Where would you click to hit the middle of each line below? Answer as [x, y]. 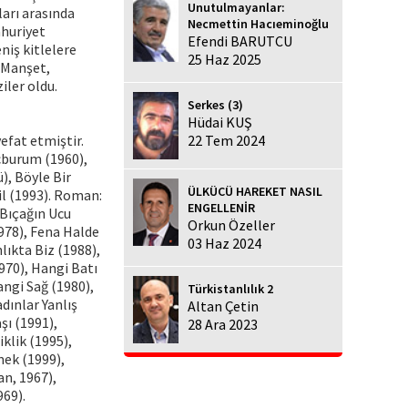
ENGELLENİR [221, 208]
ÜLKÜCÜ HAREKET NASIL [255, 192]
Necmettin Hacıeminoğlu [258, 23]
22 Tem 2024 [226, 140]
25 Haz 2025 [224, 59]
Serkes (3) [215, 104]
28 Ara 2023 [223, 325]
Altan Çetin [223, 306]
